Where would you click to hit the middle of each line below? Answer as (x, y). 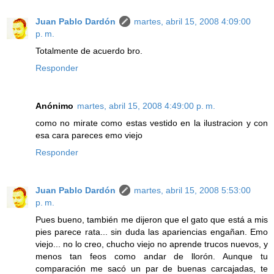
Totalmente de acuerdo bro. (89, 50)
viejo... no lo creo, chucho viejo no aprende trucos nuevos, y (152, 244)
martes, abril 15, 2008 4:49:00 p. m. (146, 106)
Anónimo (54, 106)
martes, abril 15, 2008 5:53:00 (192, 190)
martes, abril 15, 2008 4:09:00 (192, 21)
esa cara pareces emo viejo (89, 135)
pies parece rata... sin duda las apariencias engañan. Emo (152, 231)
